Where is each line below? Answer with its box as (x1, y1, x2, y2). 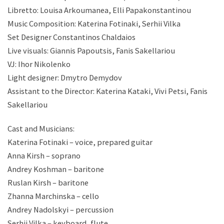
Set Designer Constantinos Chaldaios (7, 32, 135, 42)
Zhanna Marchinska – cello (7, 190, 99, 201)
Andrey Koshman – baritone (7, 163, 104, 174)
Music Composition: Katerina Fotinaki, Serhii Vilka (7, 18, 180, 29)
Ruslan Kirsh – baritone (7, 177, 88, 187)
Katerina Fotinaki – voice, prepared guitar (7, 136, 152, 147)
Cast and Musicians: (7, 123, 74, 133)
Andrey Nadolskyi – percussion (7, 204, 113, 214)
